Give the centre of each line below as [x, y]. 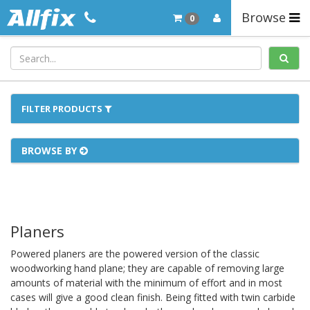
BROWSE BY [51, 151]
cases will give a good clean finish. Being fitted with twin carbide [153, 297]
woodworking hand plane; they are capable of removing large [147, 268]
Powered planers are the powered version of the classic [135, 254]
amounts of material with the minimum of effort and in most [146, 283]
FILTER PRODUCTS [63, 109]
